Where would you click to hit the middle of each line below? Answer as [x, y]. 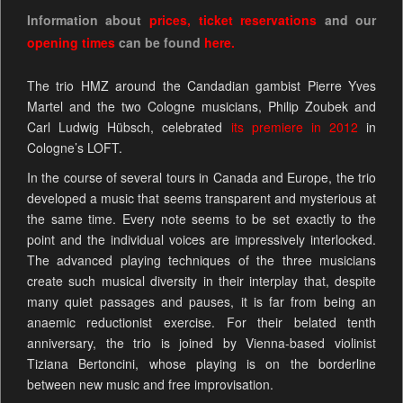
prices [168, 19]
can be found [159, 42]
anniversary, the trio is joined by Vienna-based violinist [201, 342]
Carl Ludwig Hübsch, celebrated [129, 126]
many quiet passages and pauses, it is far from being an [201, 301]
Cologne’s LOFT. [74, 147]
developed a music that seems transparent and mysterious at [201, 197]
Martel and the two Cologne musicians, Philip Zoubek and [201, 106]
